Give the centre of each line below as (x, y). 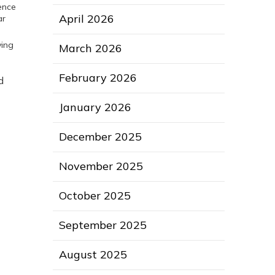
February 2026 (98, 78)
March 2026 (91, 48)
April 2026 (87, 19)
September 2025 (103, 225)
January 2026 (95, 107)
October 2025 (95, 196)
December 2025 (100, 137)
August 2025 (93, 255)
